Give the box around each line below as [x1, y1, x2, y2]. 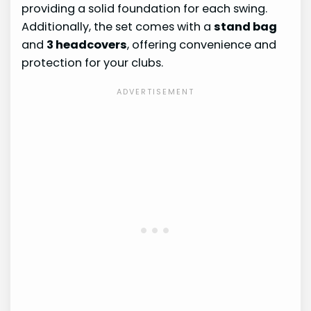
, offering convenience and [127, 37, 277, 53]
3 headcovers [47, 37, 128, 53]
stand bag [214, 19, 278, 35]
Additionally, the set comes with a [22, 19, 215, 35]
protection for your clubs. [22, 55, 164, 72]
